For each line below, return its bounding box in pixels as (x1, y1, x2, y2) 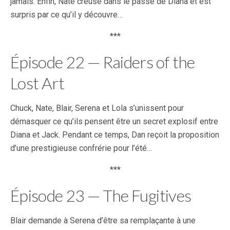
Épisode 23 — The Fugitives (10, 185, 191, 205)
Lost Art (10, 73, 64, 93)
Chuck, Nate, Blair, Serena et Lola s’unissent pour (10, 103, 184, 113)
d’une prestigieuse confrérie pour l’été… (10, 143, 152, 153)
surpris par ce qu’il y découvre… (10, 10, 123, 20)
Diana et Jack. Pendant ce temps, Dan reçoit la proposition (10, 130, 219, 140)
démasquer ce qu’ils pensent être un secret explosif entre (10, 117, 218, 126)
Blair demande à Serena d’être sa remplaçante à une (10, 216, 196, 225)
